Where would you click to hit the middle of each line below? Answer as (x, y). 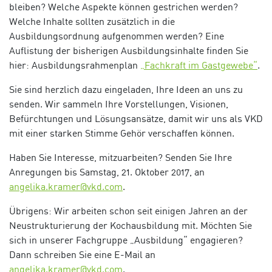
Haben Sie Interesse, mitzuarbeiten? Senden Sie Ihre (121, 158)
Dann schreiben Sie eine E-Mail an (82, 255)
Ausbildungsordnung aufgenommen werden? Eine (117, 36)
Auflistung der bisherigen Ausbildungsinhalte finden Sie (129, 51)
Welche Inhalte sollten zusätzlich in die (92, 22)
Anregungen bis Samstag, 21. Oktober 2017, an (107, 172)
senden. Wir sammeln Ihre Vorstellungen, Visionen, (119, 104)
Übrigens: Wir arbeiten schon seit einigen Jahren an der (128, 211)
